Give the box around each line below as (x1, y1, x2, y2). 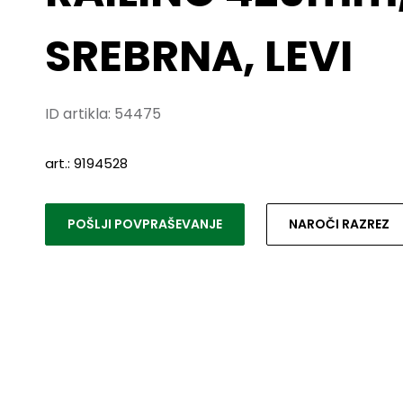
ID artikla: (45, 103, 114, 124)
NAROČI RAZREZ (289, 214, 390, 233)
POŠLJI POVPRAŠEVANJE (67, 214, 222, 233)
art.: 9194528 (45, 153, 128, 173)
